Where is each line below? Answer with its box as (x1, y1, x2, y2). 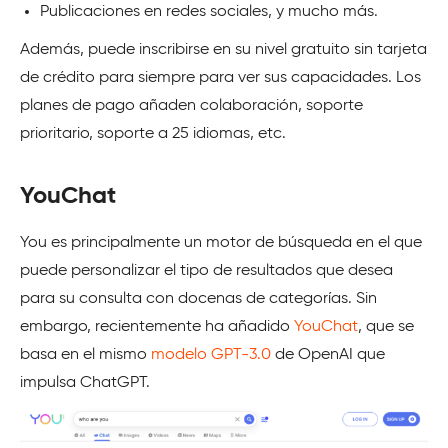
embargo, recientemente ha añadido (20, 319, 294, 336)
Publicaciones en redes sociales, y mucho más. (40, 4, 378, 21)
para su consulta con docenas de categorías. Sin (20, 291, 377, 308)
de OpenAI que (271, 347, 385, 364)
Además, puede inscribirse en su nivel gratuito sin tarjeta (20, 42, 427, 59)
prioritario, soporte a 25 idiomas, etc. (20, 126, 286, 143)
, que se (358, 319, 414, 336)
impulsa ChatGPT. (20, 375, 150, 392)
